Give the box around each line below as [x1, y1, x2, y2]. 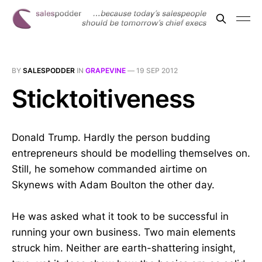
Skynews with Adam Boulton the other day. [12, 179, 215, 191]
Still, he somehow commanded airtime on [12, 163, 207, 175]
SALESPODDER [23, 66, 75, 75]
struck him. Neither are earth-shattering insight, [12, 242, 236, 254]
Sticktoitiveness [12, 84, 195, 113]
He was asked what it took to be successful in [12, 211, 229, 223]
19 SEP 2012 [136, 66, 178, 75]
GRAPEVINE [85, 66, 126, 75]
